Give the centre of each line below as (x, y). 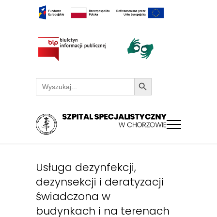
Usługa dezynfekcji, (86, 168)
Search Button (143, 77)
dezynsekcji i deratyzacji (100, 182)
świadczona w (73, 197)
